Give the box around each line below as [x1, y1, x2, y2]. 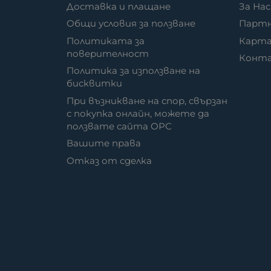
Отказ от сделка [67, 154, 152, 166]
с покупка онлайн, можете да [67, 107, 210, 119]
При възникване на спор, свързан [67, 94, 228, 106]
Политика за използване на [67, 65, 201, 77]
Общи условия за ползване [67, 18, 196, 30]
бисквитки [67, 77, 123, 90]
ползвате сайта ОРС [67, 120, 172, 132]
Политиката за [67, 34, 145, 47]
